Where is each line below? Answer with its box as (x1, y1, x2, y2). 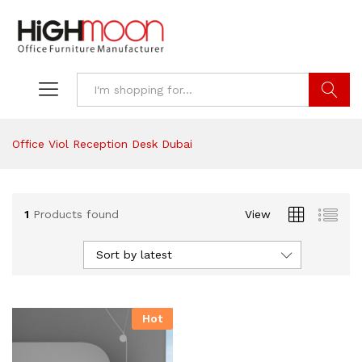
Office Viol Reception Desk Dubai (12, 137, 192, 151)
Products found (33, 207, 119, 221)
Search (309, 117, 350, 131)
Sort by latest (96, 248, 172, 262)
